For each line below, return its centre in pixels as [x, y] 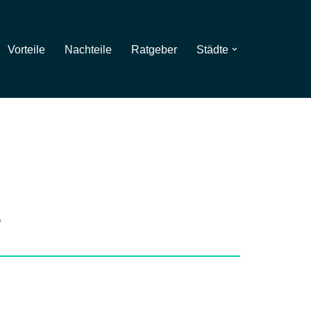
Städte [212, 49]
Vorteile [26, 49]
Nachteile [88, 49]
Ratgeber [154, 49]
